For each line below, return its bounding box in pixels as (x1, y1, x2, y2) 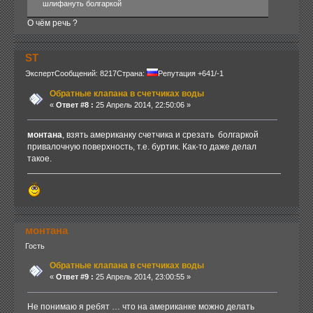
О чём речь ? (27, 17, 78, 28)
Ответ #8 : (55, 100, 94, 109)
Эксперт (24, 69, 54, 78)
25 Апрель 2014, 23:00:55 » (93, 272, 191, 281)
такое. (27, 153, 52, 163)
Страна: (116, 69, 147, 78)
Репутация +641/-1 (157, 69, 224, 78)
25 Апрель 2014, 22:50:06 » (93, 100, 191, 109)
